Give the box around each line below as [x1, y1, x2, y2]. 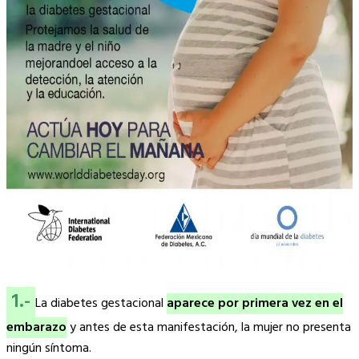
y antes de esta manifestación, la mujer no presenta [67, 317, 351, 339]
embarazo [6, 317, 67, 339]
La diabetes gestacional [35, 293, 167, 315]
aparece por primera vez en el [167, 293, 343, 315]
